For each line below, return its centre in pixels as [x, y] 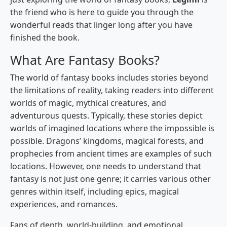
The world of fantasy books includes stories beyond [109, 78]
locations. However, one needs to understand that [106, 166]
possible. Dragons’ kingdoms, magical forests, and [107, 141]
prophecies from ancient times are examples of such [111, 154]
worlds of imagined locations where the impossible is [112, 128]
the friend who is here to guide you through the [102, 12]
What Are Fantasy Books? [87, 60]
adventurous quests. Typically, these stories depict [106, 116]
